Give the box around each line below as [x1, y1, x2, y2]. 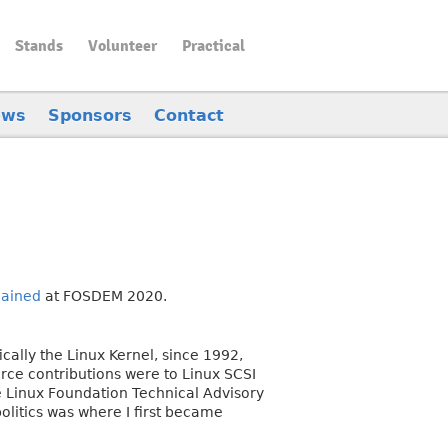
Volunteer [87, 35, 157, 56]
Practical [181, 35, 245, 56]
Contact [154, 105, 224, 125]
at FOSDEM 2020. [41, 288, 167, 304]
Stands [14, 35, 63, 56]
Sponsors [48, 105, 132, 125]
